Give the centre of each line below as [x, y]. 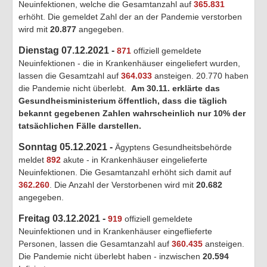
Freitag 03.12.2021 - [63, 218]
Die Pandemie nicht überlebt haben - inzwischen [111, 256]
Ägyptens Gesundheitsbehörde [173, 147]
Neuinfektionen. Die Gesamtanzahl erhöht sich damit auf [125, 172]
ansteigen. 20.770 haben [200, 75]
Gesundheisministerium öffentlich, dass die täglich [123, 100]
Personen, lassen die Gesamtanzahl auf [95, 243]
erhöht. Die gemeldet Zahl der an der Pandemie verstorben [130, 16]
